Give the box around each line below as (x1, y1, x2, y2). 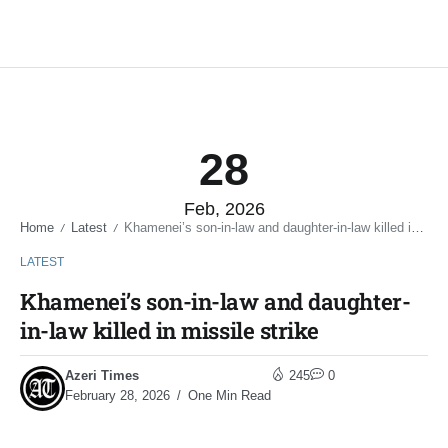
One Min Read (184, 388, 271, 404)
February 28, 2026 (65, 388, 170, 404)
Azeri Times (65, 368, 139, 384)
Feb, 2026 (183, 199, 265, 220)
